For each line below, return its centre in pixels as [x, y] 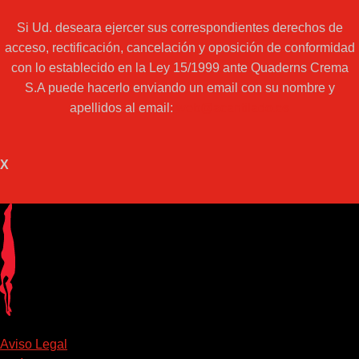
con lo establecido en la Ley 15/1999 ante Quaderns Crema [179, 68]
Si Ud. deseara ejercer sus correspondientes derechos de [179, 28]
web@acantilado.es [233, 108]
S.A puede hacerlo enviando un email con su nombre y [179, 88]
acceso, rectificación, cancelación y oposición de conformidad [179, 48]
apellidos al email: [123, 108]
